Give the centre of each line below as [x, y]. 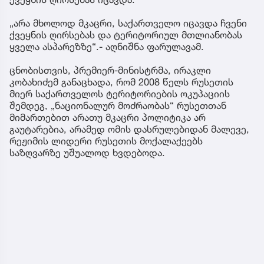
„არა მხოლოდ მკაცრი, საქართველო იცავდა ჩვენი [128, 23]
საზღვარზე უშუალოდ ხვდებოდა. [87, 153]
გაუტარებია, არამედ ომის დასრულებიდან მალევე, [129, 129]
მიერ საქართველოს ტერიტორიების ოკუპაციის [120, 94]
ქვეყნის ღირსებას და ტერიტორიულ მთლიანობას [126, 35]
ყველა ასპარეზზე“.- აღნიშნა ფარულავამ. [107, 47]
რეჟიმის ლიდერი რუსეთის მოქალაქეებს [106, 141]
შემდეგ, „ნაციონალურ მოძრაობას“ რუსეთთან [118, 106]
